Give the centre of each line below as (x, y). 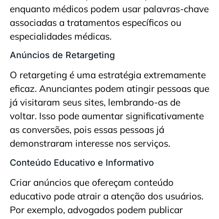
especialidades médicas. (61, 36)
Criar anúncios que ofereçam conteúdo (92, 182)
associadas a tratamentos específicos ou (96, 22)
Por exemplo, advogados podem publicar (96, 209)
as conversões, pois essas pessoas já (87, 130)
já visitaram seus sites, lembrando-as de (95, 102)
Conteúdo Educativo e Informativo (82, 162)
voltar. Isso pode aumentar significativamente (107, 116)
